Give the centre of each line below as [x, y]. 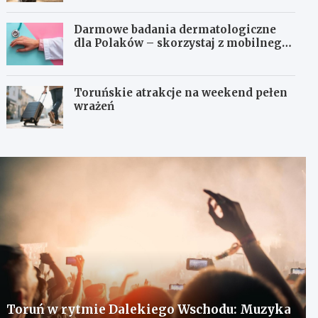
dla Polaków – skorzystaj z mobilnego [182, 43]
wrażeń [94, 106]
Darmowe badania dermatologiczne [175, 29]
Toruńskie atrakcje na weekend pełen [181, 92]
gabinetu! [101, 56]
